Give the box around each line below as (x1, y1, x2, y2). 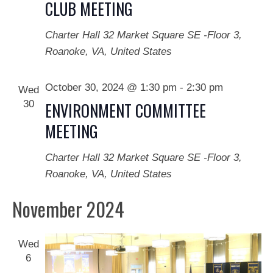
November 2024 (12, 194, 124, 223)
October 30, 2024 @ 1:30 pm (44, 81, 177, 93)
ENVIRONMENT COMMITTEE (44, 98, 206, 122)
